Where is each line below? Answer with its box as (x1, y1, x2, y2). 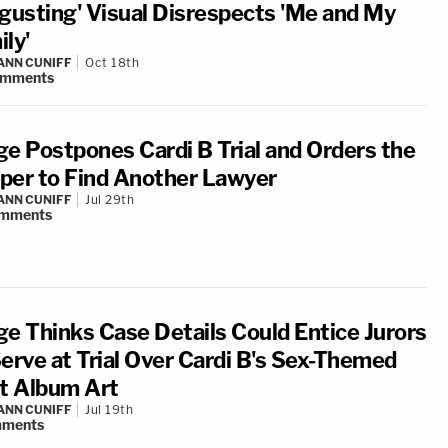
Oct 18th (85, 55, 139, 70)
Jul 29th (85, 192, 134, 207)
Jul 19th (85, 402, 133, 417)
